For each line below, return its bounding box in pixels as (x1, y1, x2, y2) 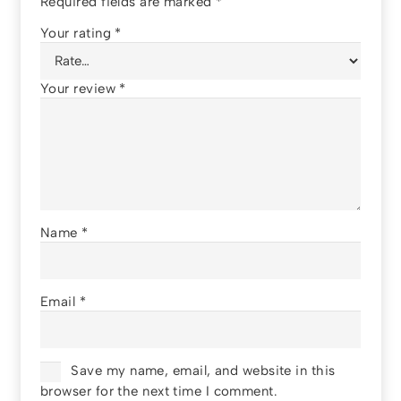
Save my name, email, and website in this (71, 363, 336, 380)
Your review (40, 81, 120, 98)
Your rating (40, 25, 115, 42)
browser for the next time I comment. (40, 382, 278, 399)
